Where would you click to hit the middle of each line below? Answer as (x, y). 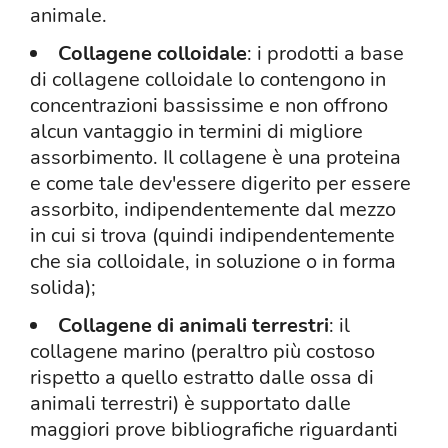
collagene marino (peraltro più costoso (202, 352)
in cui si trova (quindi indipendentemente (212, 236)
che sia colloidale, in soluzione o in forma (213, 262)
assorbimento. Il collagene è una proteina (215, 158)
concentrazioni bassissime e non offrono (209, 106)
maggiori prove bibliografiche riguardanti (214, 430)
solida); (63, 288)
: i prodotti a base (325, 54)
